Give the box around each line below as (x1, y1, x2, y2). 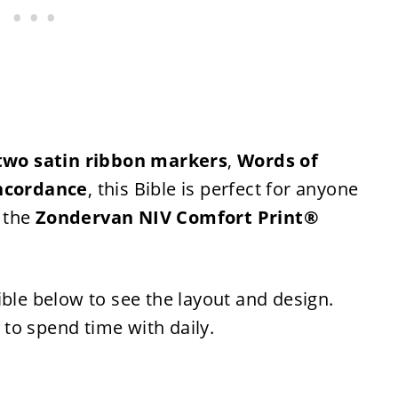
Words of (237, 148, 319, 172)
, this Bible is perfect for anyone (87, 177, 359, 201)
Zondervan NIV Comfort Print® (35, 205, 319, 229)
